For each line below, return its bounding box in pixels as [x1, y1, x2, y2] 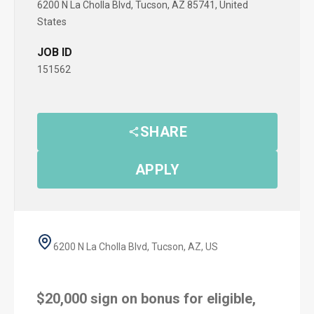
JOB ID [37, 46, 72, 59]
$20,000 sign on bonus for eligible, [36, 290, 256, 307]
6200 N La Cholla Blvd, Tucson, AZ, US [53, 241, 218, 252]
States [37, 16, 67, 27]
